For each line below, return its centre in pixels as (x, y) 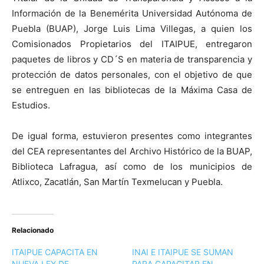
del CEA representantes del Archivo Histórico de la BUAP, (132, 151)
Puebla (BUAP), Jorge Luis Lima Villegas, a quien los (132, 28)
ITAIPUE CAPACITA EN (55, 252)
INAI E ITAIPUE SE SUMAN (183, 252)
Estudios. (31, 105)
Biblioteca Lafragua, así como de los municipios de (132, 166)
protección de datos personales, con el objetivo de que (132, 74)
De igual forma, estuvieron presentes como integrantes (132, 136)
